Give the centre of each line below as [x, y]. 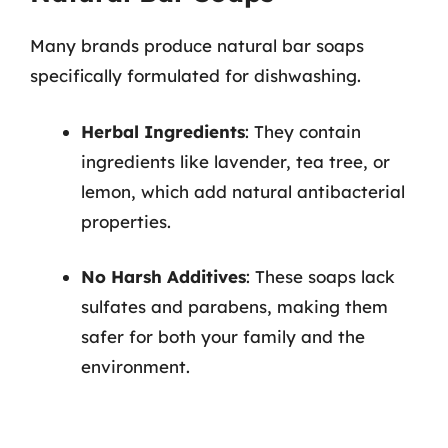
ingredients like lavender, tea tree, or [235, 161]
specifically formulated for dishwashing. [195, 75]
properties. [126, 221]
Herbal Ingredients [163, 131]
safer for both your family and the [223, 336]
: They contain [303, 131]
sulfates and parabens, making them [234, 306]
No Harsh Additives [163, 276]
